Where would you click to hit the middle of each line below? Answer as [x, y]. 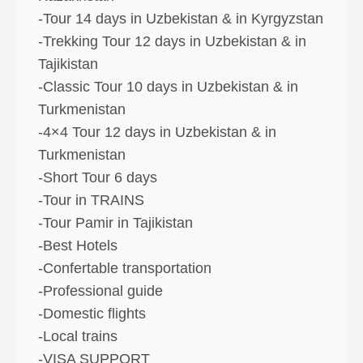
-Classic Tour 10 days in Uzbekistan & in [168, 87]
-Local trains [78, 337]
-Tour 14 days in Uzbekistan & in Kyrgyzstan [181, 19]
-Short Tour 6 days [98, 178]
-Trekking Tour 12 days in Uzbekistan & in [172, 42]
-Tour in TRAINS [91, 201]
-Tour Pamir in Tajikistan [115, 223]
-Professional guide [100, 291]
